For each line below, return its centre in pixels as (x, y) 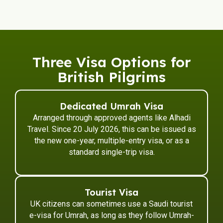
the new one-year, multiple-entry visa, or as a (111, 140)
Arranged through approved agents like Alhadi (111, 117)
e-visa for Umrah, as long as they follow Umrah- (111, 216)
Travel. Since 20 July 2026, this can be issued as (111, 129)
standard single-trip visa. (111, 152)
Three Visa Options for (111, 62)
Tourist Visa (111, 193)
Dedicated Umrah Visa (111, 106)
